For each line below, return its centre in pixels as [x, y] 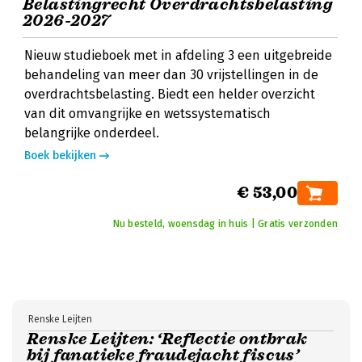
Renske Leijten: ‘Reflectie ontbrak [167, 339]
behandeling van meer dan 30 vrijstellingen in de [171, 75]
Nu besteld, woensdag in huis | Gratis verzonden [225, 224]
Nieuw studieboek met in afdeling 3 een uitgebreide [178, 55]
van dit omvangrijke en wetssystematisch [147, 114]
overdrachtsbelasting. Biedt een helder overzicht [170, 94]
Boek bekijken [60, 156]
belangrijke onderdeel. [92, 133]
